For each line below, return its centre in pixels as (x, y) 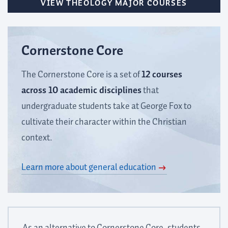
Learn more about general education (89, 167)
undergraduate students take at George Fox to (106, 106)
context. (37, 138)
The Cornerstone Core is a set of (81, 75)
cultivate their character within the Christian (104, 122)
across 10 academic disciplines (81, 90)
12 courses (162, 75)
